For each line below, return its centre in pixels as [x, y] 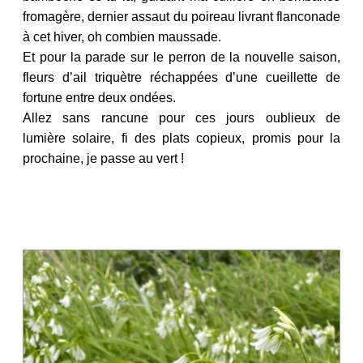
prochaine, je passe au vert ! [103, 158]
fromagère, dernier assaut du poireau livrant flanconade [181, 16]
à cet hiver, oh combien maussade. [125, 36]
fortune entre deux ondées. [99, 97]
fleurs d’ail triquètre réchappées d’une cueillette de [181, 77]
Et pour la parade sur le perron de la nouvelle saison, [181, 57]
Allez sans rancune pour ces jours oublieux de [181, 117]
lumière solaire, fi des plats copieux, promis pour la [181, 138]
